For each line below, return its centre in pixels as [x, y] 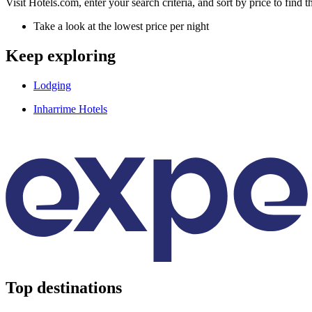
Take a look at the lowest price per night [121, 26]
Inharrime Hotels [70, 109]
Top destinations [64, 288]
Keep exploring [61, 55]
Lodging [52, 85]
